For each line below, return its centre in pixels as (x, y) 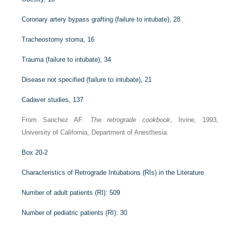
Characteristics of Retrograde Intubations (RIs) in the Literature (113, 173)
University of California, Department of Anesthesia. (95, 132)
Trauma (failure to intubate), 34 (67, 60)
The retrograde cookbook (130, 120)
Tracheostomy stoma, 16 (58, 39)
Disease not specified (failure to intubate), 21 (87, 80)
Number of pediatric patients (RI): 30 (75, 213)
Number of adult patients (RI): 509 (71, 193)
